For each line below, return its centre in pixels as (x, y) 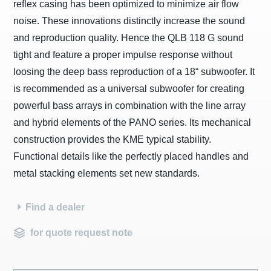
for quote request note (82, 233)
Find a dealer (55, 207)
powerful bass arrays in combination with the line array (130, 106)
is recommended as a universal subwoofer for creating (129, 89)
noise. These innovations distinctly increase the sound (129, 21)
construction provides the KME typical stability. (113, 139)
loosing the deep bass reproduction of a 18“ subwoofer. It (134, 72)
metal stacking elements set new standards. (107, 173)
